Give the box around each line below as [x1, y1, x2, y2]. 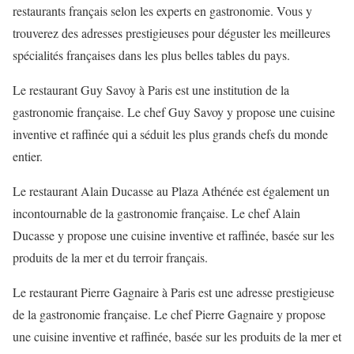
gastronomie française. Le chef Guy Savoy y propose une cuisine [13, 104, 335, 121]
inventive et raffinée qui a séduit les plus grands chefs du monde [13, 126, 328, 143]
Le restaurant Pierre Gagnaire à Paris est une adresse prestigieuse [13, 284, 334, 301]
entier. [13, 148, 43, 165]
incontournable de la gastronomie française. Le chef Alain [13, 205, 300, 222]
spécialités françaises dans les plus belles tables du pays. [13, 47, 290, 64]
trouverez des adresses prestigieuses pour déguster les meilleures [13, 24, 330, 42]
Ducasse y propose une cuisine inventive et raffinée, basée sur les [13, 227, 334, 244]
